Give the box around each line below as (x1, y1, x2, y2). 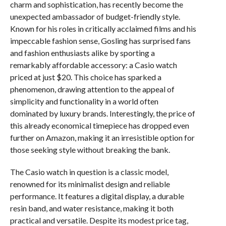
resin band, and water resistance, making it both (10, 203, 174, 213)
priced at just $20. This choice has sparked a (10, 72, 161, 82)
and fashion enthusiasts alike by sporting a (10, 48, 155, 58)
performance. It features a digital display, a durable (10, 191, 184, 201)
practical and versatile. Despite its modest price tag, (10, 215, 188, 225)
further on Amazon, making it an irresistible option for (10, 133, 195, 142)
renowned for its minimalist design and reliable (10, 179, 170, 189)
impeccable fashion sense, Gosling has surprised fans (10, 36, 191, 45)
